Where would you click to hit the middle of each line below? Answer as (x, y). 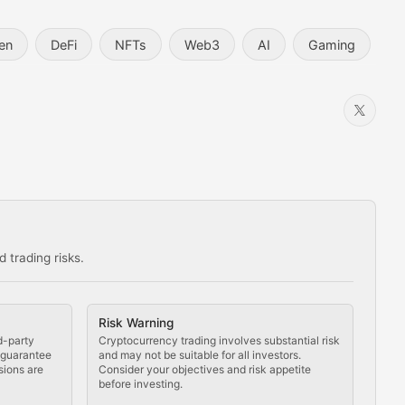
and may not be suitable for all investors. (199, 355)
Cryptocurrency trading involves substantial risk (219, 341)
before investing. (140, 384)
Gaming (332, 44)
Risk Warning (136, 323)
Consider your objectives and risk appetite (204, 370)
